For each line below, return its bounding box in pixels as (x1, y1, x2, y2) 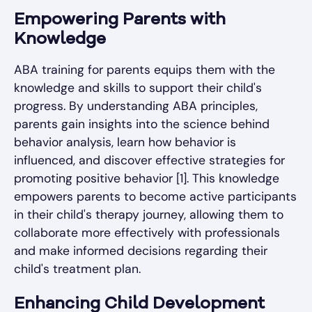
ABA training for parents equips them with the (14, 62, 275, 78)
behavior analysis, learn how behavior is (14, 134, 236, 150)
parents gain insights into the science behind (14, 116, 270, 132)
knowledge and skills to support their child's (14, 80, 262, 96)
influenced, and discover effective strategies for (14, 153, 285, 169)
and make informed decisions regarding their (14, 243, 267, 259)
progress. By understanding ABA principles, (14, 98, 258, 114)
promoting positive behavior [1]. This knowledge (14, 171, 279, 187)
